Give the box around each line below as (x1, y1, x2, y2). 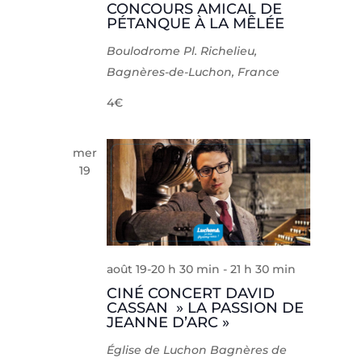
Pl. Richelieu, (183, 43, 258, 58)
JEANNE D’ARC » (107, 313, 230, 331)
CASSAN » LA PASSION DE (107, 298, 305, 317)
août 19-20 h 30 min (107, 261, 221, 276)
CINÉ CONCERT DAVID (107, 284, 276, 302)
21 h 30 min (230, 261, 297, 276)
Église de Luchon (107, 342, 211, 357)
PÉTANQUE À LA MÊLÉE (107, 14, 285, 32)
